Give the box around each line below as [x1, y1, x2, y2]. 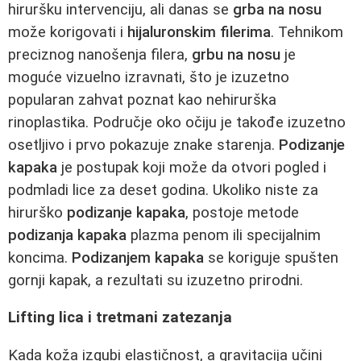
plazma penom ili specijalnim [127, 226, 321, 244]
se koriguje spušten [204, 248, 338, 267]
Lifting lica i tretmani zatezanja [8, 309, 232, 327]
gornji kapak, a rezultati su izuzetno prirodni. [8, 271, 303, 289]
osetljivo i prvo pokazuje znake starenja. [8, 135, 279, 154]
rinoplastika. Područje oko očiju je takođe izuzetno [8, 113, 346, 131]
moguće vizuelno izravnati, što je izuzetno [8, 68, 289, 86]
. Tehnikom [271, 23, 343, 41]
